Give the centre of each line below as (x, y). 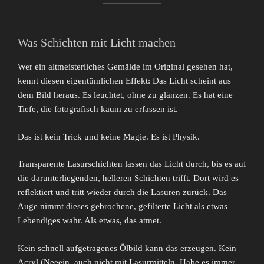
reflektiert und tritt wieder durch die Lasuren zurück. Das (122, 192)
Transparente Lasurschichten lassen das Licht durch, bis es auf (132, 164)
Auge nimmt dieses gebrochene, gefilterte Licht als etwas (123, 207)
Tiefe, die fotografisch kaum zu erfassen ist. (98, 109)
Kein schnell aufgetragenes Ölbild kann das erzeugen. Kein (127, 248)
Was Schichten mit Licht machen (97, 43)
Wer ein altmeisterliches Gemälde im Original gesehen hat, (125, 67)
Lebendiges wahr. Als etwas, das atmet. (90, 221)
